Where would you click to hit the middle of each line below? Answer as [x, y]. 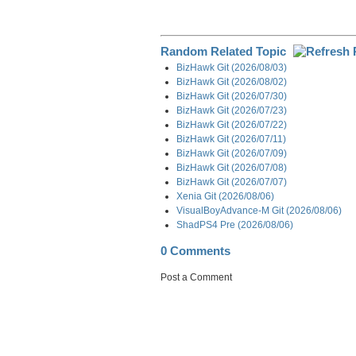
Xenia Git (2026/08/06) [225, 196]
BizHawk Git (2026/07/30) [232, 96]
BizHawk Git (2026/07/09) [232, 153]
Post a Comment [196, 277]
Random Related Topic [225, 51]
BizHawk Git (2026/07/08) [232, 167]
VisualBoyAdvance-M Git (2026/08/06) [259, 210]
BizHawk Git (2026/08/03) [232, 67]
